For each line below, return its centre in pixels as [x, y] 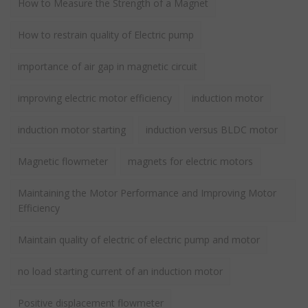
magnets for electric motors [190, 161]
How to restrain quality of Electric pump [106, 34]
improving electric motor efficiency [95, 98]
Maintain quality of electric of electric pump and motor [139, 239]
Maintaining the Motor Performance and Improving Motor [147, 192]
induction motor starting [72, 129]
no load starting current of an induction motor [120, 271]
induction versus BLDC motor [212, 129]
